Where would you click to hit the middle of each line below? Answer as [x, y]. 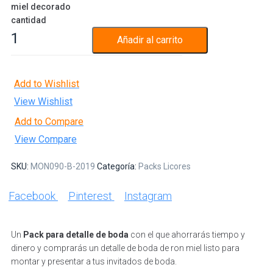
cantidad [29, 20]
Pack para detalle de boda [76, 234]
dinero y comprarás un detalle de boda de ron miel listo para [125, 248]
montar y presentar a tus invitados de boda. [94, 261]
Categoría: [118, 166]
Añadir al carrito [150, 40]
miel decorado [41, 6]
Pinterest [90, 196]
